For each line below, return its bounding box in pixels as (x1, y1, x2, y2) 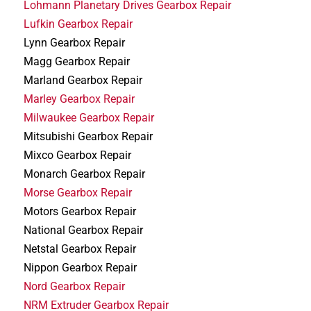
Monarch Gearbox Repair (24, 167, 146, 180)
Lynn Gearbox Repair (24, 35, 126, 49)
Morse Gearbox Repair (24, 185, 133, 199)
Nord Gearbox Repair (24, 279, 126, 293)
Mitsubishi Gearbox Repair (24, 129, 153, 143)
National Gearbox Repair (24, 223, 144, 237)
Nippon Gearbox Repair (24, 260, 137, 274)
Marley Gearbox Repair (24, 92, 135, 106)
